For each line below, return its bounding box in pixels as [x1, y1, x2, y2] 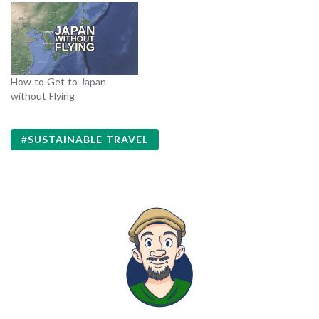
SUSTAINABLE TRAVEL [28, 133, 148, 145]
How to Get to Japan [11, 75, 106, 88]
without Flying [11, 90, 75, 102]
